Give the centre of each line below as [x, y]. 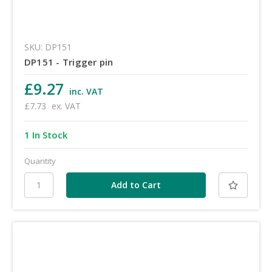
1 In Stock [46, 134]
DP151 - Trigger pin [69, 62]
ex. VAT [66, 106]
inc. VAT [86, 91]
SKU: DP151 [48, 47]
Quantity [40, 161]
